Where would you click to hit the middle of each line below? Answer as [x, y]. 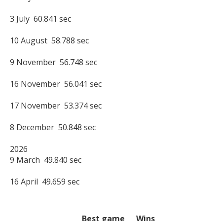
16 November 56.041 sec [56, 84]
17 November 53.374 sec [56, 106]
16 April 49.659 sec [45, 182]
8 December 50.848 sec [53, 128]
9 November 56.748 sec [54, 62]
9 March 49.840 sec [46, 160]
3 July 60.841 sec [40, 19]
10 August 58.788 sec [49, 41]
